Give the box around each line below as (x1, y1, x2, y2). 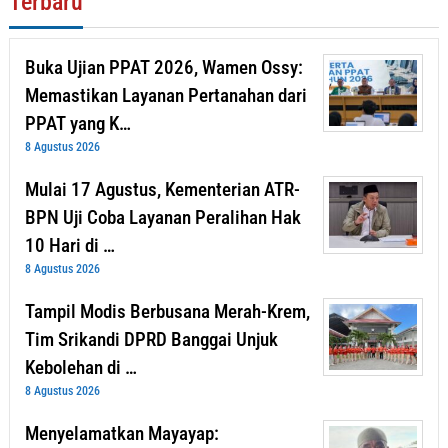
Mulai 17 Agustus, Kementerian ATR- (25, 177, 300, 201)
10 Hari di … (25, 233, 115, 257)
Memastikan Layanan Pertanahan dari (25, 83, 307, 107)
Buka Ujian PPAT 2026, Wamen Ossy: (25, 55, 303, 79)
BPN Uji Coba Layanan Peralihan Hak (25, 205, 301, 229)
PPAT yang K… (25, 111, 131, 135)
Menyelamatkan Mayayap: (25, 421, 219, 445)
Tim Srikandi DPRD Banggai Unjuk (25, 327, 278, 351)
